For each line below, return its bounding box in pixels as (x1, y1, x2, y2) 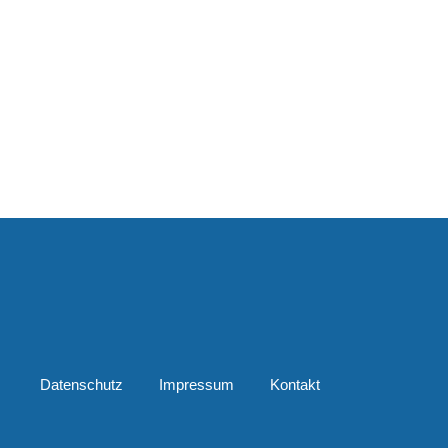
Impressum (159, 375, 235, 393)
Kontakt (270, 375, 321, 393)
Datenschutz (40, 375, 124, 393)
